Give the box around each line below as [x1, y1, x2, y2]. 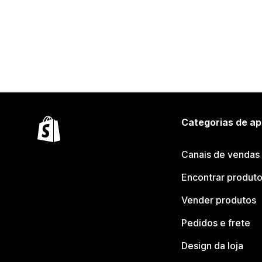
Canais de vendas [181, 149, 260, 160]
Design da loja [181, 240, 243, 251]
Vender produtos [181, 194, 256, 206]
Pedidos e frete [181, 217, 250, 229]
